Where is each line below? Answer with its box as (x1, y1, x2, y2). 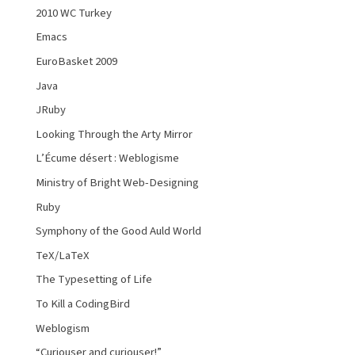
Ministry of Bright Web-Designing (36, 174, 199, 192)
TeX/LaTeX (36, 246, 90, 264)
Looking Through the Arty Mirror (36, 125, 193, 143)
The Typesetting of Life (36, 271, 152, 288)
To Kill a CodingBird (36, 296, 130, 312)
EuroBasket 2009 (36, 53, 117, 71)
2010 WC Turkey (36, 4, 112, 21)
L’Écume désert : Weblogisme (36, 150, 179, 167)
